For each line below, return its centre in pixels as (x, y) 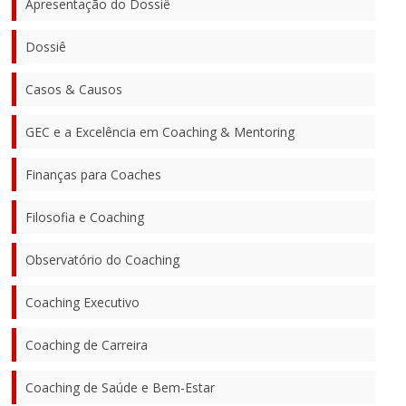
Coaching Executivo (83, 302)
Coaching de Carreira (87, 344)
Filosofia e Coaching (85, 217)
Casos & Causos (74, 89)
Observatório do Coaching (103, 259)
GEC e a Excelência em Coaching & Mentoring (160, 131)
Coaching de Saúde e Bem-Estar (121, 387)
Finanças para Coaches (94, 174)
